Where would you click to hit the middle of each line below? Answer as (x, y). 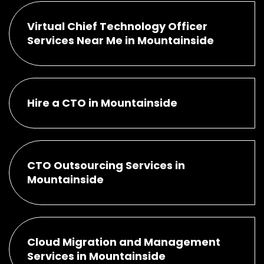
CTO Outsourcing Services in (106, 165)
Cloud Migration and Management (124, 242)
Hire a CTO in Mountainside (102, 103)
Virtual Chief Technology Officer (117, 26)
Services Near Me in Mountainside (121, 40)
